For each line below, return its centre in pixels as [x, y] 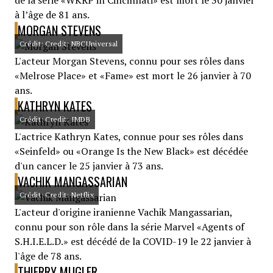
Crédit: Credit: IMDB [55, 119]
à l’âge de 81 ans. [52, 15]
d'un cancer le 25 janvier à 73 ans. [89, 166]
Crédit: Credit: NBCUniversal [69, 44]
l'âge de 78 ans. [48, 256]
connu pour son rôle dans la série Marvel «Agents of [129, 227]
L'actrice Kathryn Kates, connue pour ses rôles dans [129, 136]
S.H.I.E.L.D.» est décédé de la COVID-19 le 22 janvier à [133, 241]
